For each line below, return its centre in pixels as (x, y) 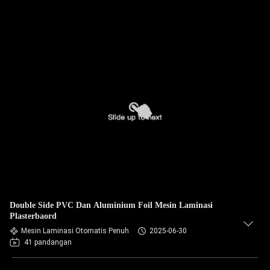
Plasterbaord (33, 216)
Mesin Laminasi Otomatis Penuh (75, 231)
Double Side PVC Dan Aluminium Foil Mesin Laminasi (111, 205)
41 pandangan (48, 242)
